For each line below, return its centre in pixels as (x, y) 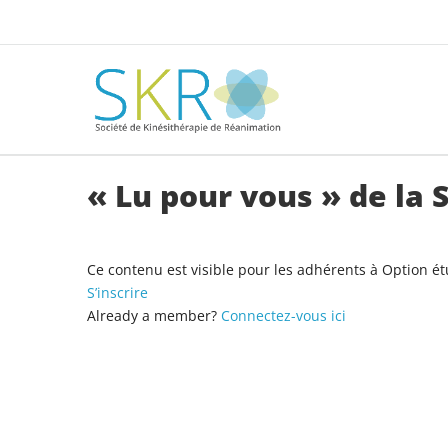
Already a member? (154, 316)
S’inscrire (117, 293)
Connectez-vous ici (283, 316)
